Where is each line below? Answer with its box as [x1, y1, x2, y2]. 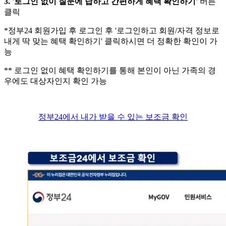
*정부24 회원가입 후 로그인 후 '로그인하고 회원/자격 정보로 [4, 26, 219, 35]
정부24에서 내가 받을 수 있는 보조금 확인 [38, 112, 188, 121]
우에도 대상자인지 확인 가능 [4, 76, 107, 85]
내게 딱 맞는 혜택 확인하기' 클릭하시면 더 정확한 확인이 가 [4, 36, 217, 45]
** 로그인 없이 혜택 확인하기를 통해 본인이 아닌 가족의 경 [4, 66, 216, 75]
